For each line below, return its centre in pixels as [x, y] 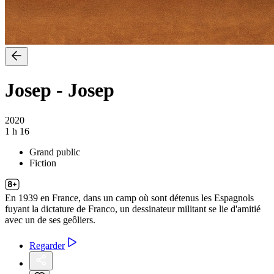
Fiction [43, 163]
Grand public [55, 152]
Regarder [47, 245]
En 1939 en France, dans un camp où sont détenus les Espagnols [129, 198]
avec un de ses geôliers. [50, 220]
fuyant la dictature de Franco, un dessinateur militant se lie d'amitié [133, 209]
